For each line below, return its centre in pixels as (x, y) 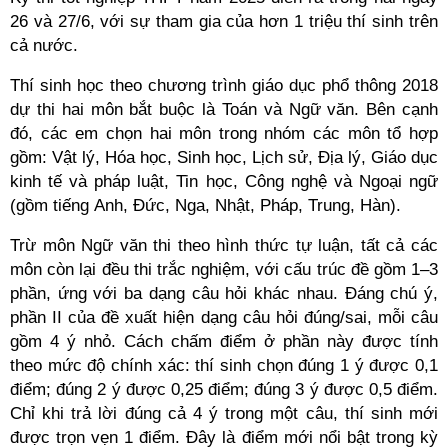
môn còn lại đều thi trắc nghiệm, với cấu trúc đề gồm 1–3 (224, 269)
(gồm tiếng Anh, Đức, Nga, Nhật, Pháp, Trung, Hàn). (205, 205)
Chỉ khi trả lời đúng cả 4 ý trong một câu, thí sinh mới (224, 413)
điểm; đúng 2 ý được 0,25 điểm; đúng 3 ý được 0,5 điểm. (224, 389)
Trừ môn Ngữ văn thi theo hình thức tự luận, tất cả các (224, 245)
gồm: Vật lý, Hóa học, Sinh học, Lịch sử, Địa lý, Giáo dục (224, 157)
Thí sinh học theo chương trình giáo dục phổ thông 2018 (224, 85)
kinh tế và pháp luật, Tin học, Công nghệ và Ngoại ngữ (224, 181)
